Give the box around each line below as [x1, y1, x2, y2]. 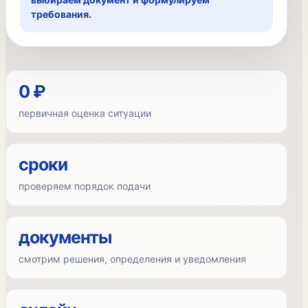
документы [19, 227, 111, 247]
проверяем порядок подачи [19, 180, 151, 192]
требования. [31, 8, 91, 20]
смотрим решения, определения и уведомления [19, 253, 246, 265]
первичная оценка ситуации [19, 107, 151, 119]
